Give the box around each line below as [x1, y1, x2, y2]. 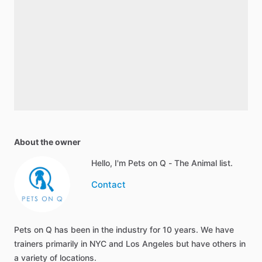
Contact [91, 179, 126, 190]
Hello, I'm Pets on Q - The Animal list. [91, 158, 233, 168]
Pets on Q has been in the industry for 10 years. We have [14, 225, 234, 235]
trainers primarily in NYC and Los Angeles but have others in [14, 239, 246, 249]
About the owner [14, 137, 81, 147]
